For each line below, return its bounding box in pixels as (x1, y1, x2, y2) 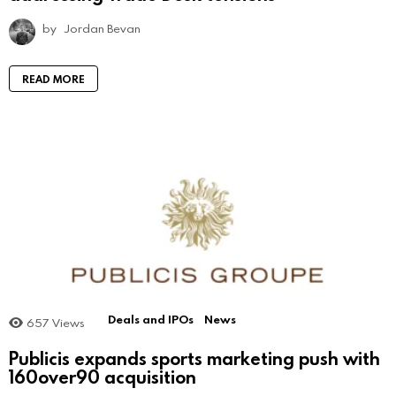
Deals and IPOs (108, 311, 194, 328)
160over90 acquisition (9, 364, 196, 388)
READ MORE (22, 72, 85, 87)
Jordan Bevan (65, 20, 141, 37)
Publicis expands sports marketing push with (9, 346, 380, 369)
